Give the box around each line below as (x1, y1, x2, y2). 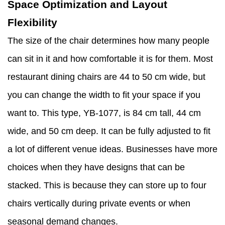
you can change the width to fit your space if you (8, 90, 200, 100)
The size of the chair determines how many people (8, 36, 209, 46)
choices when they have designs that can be (8, 162, 185, 173)
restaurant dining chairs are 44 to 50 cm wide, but (8, 72, 205, 82)
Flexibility (8, 17, 57, 29)
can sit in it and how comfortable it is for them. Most (8, 54, 213, 64)
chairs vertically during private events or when (8, 198, 190, 209)
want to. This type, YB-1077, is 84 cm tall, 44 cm (8, 108, 201, 119)
